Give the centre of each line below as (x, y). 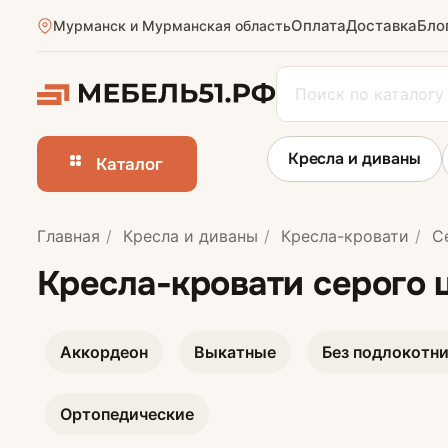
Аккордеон (103, 352)
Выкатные (234, 352)
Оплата (318, 25)
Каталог (130, 164)
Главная (68, 236)
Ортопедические (126, 414)
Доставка (381, 25)
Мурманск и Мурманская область (171, 25)
